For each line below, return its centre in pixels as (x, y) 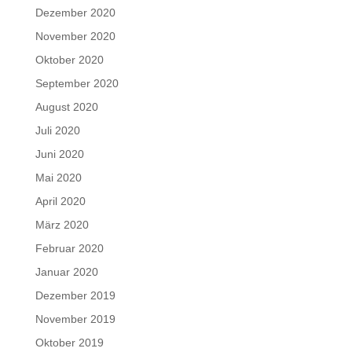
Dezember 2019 (75, 295)
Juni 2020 (59, 154)
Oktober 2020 (69, 59)
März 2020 (62, 224)
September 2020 (77, 83)
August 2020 (66, 106)
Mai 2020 (58, 177)
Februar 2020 (69, 248)
